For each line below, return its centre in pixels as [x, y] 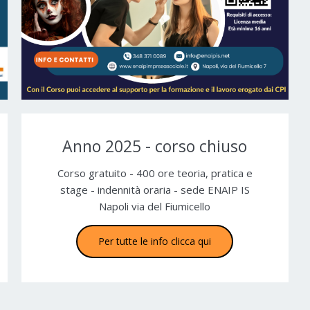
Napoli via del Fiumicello [155, 206]
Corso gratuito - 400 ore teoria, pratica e [155, 173]
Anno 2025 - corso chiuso [155, 146]
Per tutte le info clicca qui [155, 241]
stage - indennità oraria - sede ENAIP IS [155, 189]
